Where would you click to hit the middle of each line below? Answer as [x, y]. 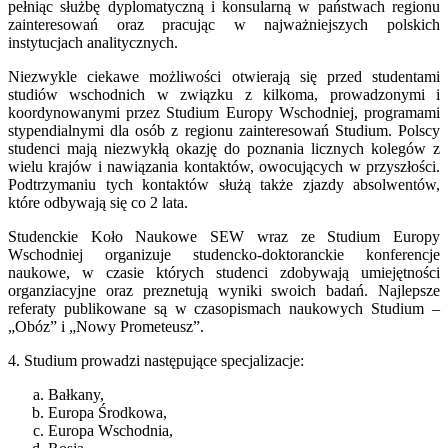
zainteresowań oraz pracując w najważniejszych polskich [224, 24]
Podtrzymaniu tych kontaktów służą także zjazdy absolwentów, [224, 184]
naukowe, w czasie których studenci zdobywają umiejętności [224, 272]
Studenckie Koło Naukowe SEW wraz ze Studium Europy [224, 236]
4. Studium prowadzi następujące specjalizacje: [156, 360]
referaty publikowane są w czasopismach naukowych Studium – [224, 308]
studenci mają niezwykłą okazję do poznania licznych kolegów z [224, 148]
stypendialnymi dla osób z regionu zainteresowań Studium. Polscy [224, 130]
